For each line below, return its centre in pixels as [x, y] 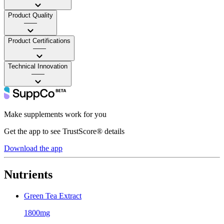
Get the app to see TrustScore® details [64, 131]
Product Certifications [39, 40]
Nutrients [28, 174]
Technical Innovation [38, 66]
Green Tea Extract [53, 195]
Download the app [33, 148]
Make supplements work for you [55, 114]
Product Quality [30, 15]
